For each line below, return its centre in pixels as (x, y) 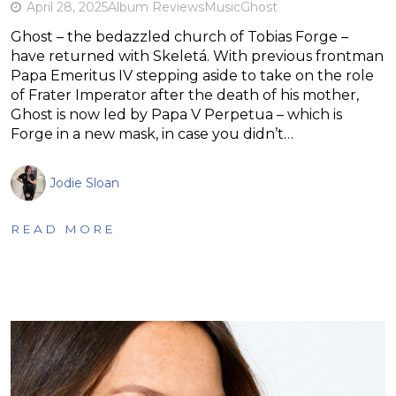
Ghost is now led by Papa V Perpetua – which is (176, 114)
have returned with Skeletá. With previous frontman (197, 56)
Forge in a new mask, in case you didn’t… (152, 133)
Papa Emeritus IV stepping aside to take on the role (192, 75)
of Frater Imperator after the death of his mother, (185, 95)
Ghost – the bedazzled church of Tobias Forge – (179, 36)
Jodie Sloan (84, 183)
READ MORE (63, 228)
